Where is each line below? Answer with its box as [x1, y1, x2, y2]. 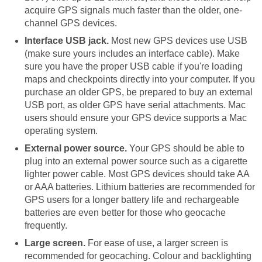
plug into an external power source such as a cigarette [25, 156, 247, 166]
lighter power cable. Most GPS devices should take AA [25, 168, 249, 179]
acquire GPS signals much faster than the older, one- [25, 5, 242, 15]
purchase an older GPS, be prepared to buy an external [25, 87, 253, 97]
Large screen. [25, 237, 88, 248]
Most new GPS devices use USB [111, 35, 247, 46]
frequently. [25, 220, 67, 230]
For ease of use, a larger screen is [88, 237, 228, 248]
